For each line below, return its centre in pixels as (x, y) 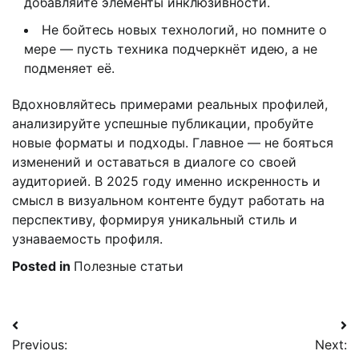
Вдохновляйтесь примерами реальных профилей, (170, 105)
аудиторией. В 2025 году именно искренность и (166, 182)
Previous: (40, 345)
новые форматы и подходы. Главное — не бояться (173, 143)
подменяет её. (69, 69)
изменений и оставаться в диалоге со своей (154, 162)
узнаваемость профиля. (87, 239)
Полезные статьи (129, 266)
